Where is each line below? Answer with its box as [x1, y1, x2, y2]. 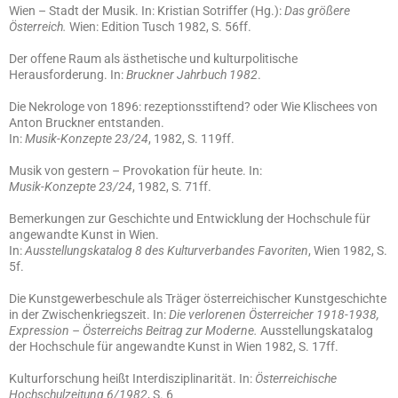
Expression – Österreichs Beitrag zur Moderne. [9, 323, 258, 338]
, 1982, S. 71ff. [132, 179, 211, 194]
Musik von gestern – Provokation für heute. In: [9, 163, 262, 178]
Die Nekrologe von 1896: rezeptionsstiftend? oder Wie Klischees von [9, 99, 378, 114]
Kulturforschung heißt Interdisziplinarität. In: [9, 371, 255, 386]
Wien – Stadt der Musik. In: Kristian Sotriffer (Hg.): [9, 4, 284, 18]
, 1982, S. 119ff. [148, 131, 235, 146]
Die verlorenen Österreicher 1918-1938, [169, 307, 379, 322]
